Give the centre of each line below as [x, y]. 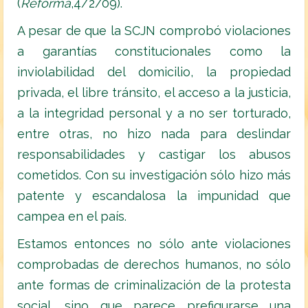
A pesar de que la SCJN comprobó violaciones [154, 31]
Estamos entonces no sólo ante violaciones [154, 244]
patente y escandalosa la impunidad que [154, 196]
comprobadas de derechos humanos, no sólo [154, 265]
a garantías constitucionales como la [154, 52]
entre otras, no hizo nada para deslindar [154, 134]
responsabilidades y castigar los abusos [154, 155]
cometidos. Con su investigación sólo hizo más [154, 175]
